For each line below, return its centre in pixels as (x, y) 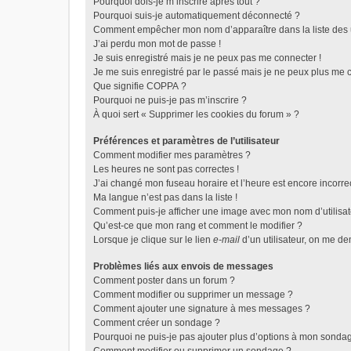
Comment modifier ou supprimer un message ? (193, 295)
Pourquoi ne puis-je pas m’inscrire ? (170, 100)
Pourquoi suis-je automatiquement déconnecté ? (197, 16)
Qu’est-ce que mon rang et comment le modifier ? (198, 226)
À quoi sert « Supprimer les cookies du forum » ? (196, 114)
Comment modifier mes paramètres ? (172, 155)
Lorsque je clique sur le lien (153, 240)
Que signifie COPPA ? (140, 86)
